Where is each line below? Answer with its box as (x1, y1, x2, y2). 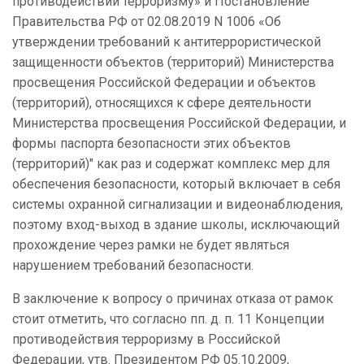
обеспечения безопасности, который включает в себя (12, 176, 340, 193)
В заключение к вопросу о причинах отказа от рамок (12, 291, 333, 307)
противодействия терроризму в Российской (12, 331, 280, 348)
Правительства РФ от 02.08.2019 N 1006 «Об (12, 14, 281, 30)
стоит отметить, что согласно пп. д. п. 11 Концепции (12, 311, 324, 327)
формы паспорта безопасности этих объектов (12, 136, 291, 152)
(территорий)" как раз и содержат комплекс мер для (12, 156, 330, 172)
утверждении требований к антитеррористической (12, 34, 321, 50)
